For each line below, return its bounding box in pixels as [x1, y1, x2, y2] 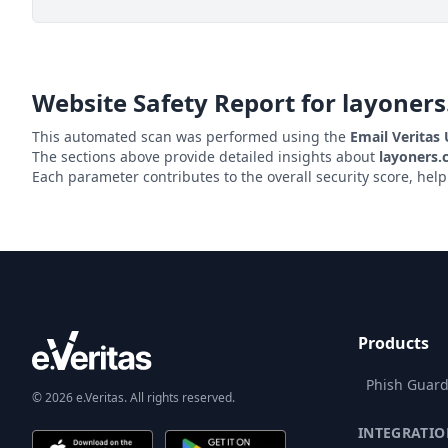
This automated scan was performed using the [32, 127, 350, 146]
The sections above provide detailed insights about [32, 147, 379, 166]
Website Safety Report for [32, 86, 342, 119]
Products [358, 332, 429, 354]
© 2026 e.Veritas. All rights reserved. [32, 389, 235, 407]
